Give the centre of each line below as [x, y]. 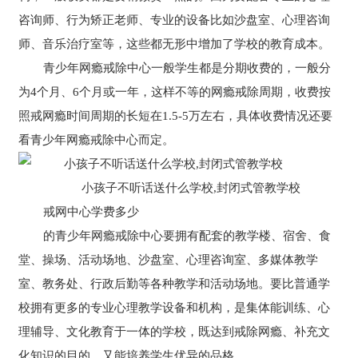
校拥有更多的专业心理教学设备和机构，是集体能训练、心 [175, 307]
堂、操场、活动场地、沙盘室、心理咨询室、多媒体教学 [169, 259]
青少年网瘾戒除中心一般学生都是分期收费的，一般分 [187, 68]
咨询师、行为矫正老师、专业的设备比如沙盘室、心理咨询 [175, 20]
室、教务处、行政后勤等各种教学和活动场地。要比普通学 [175, 283]
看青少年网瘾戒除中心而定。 [97, 139]
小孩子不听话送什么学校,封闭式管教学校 [191, 187]
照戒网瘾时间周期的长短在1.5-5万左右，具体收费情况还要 [176, 115]
